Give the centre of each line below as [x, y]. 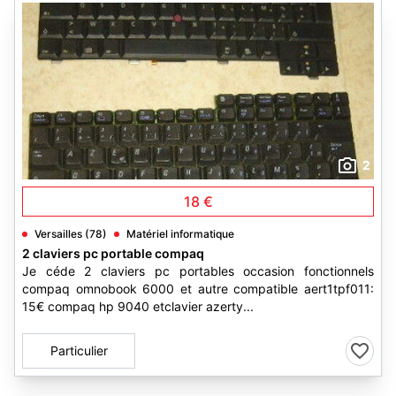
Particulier [79, 350]
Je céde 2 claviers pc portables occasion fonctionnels [198, 271]
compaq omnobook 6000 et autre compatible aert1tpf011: [198, 289]
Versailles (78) [71, 234]
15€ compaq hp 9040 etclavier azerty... [138, 306]
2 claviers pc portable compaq [113, 253]
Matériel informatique [180, 234]
